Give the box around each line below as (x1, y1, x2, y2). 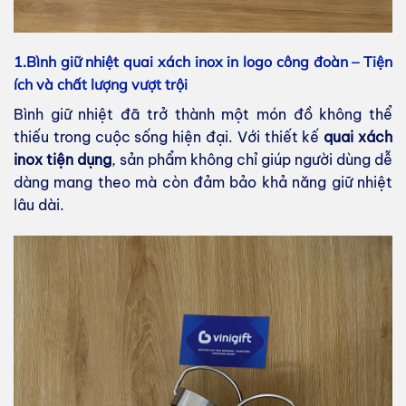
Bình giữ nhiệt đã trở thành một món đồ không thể (14, 105, 392, 124)
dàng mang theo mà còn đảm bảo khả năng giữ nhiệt (14, 173, 392, 192)
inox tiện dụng (14, 150, 111, 169)
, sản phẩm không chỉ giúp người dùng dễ (111, 150, 392, 169)
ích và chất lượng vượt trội (14, 75, 188, 94)
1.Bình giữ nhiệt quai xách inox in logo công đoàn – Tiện (14, 53, 392, 72)
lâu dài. (14, 196, 64, 215)
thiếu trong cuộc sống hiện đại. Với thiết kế (14, 128, 324, 147)
